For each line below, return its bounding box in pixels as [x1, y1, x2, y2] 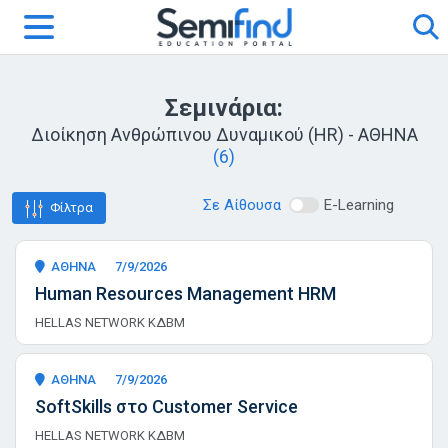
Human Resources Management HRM [35, 282, 336, 304]
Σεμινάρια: [165, 94, 283, 122]
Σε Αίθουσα [203, 196, 282, 215]
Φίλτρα [50, 200, 93, 215]
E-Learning [324, 196, 395, 215]
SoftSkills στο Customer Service [35, 395, 298, 417]
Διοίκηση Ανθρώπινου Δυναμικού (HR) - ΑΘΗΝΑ [30, 124, 418, 145]
